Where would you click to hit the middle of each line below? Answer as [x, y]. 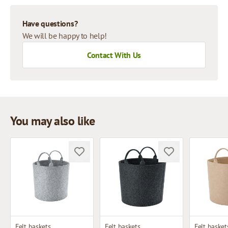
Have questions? [50, 23]
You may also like [53, 121]
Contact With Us [114, 55]
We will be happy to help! [65, 36]
